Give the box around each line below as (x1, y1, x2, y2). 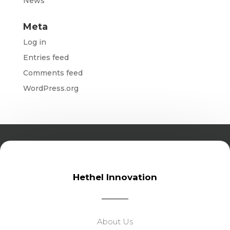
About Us (97, 217, 133, 226)
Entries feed (23, 53, 69, 62)
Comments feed (23, 68, 83, 78)
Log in (23, 37, 46, 47)
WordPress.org (23, 84, 79, 93)
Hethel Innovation (73, 172, 157, 182)
